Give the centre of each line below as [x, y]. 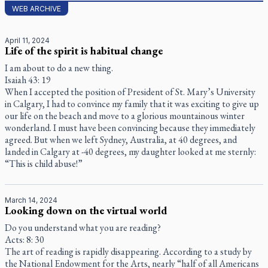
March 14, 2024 [31, 200]
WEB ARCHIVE [36, 9]
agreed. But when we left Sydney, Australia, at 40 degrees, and [121, 140]
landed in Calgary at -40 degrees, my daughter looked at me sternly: [130, 152]
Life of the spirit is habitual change [84, 51]
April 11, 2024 [27, 40]
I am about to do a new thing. [59, 68]
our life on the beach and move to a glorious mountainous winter [125, 116]
